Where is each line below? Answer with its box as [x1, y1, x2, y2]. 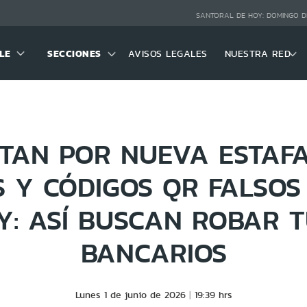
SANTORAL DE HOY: [195, 10, 267, 21]
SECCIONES [47, 45, 101, 61]
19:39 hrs [194, 288, 232, 302]
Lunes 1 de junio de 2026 [75, 288, 186, 302]
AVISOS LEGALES [127, 46, 208, 60]
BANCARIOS [80, 232, 227, 273]
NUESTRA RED [224, 46, 291, 60]
